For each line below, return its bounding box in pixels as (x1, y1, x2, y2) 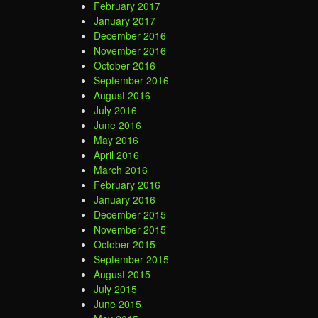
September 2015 (94, 252, 169, 267)
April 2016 (94, 148, 139, 163)
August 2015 (94, 267, 150, 282)
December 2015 (94, 207, 166, 222)
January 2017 (94, 13, 155, 28)
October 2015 (94, 237, 155, 252)
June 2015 (94, 297, 141, 312)
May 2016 (94, 133, 138, 148)
